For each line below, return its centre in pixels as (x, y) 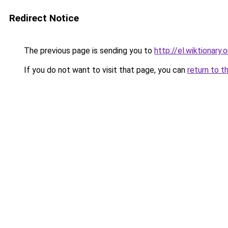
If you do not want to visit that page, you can (105, 70)
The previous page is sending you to (88, 51)
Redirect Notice (44, 18)
